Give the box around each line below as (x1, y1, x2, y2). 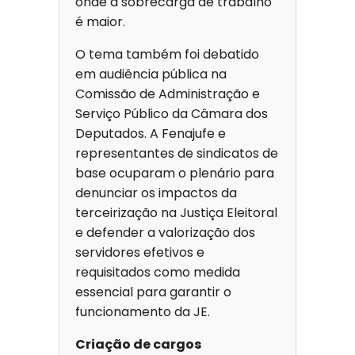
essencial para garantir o (75, 283, 231, 302)
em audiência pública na (75, 65, 227, 84)
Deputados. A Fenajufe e (75, 124, 226, 143)
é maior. (75, 13, 125, 32)
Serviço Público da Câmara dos (75, 105, 268, 124)
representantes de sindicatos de (75, 144, 278, 163)
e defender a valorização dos (75, 223, 255, 242)
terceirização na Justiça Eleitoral (75, 204, 277, 223)
